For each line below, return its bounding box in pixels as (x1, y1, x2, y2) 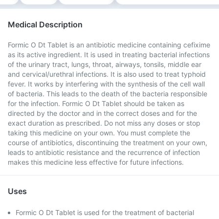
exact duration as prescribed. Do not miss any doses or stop (8, 119, 200, 127)
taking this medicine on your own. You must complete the (8, 129, 190, 137)
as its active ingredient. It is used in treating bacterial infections (8, 50, 210, 59)
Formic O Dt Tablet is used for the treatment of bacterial (16, 208, 194, 217)
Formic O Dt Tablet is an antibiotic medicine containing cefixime (8, 41, 210, 49)
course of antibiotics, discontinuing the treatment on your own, (8, 138, 207, 147)
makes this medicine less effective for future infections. (8, 158, 184, 166)
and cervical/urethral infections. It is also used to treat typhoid (8, 70, 206, 78)
